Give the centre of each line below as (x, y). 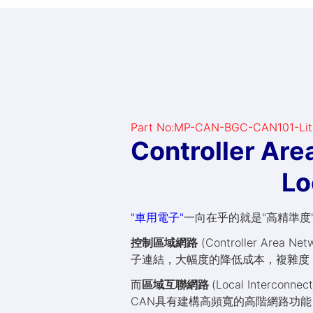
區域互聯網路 (177, 284)
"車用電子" (157, 217)
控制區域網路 (164, 242)
